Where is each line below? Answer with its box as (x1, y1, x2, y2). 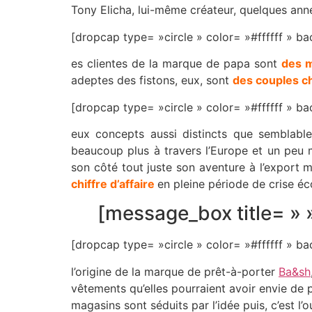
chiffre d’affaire (71, 176, 155, 191)
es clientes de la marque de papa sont (71, 56, 281, 71)
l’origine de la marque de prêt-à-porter (71, 264, 279, 279)
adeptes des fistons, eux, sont (71, 73, 233, 88)
